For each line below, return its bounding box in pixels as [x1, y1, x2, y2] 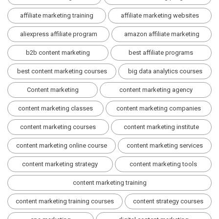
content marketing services [127, 142, 203, 150]
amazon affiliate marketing [124, 30, 199, 38]
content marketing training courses [16, 197, 114, 205]
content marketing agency [119, 86, 193, 94]
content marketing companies [116, 105, 201, 112]
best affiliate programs [129, 49, 194, 57]
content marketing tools [129, 160, 197, 168]
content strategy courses [132, 197, 203, 205]
